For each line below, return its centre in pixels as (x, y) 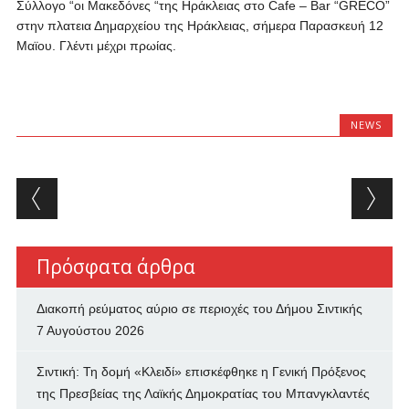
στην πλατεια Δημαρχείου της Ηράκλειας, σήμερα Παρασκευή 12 (199, 26)
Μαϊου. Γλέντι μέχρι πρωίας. (96, 46)
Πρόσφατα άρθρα (115, 267)
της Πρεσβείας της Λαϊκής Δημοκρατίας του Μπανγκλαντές (203, 393)
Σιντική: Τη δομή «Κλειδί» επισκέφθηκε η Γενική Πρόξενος (201, 372)
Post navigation (134, 192)
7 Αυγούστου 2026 (90, 330)
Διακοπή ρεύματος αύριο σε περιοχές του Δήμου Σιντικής (199, 309)
